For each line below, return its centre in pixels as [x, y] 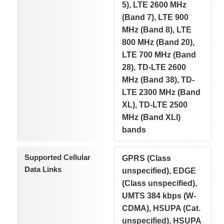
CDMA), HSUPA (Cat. [161, 208]
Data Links [43, 169]
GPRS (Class [147, 158]
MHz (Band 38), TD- [158, 79]
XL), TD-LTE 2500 [155, 104]
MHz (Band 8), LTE [157, 29]
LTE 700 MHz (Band [159, 54]
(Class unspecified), [160, 183]
